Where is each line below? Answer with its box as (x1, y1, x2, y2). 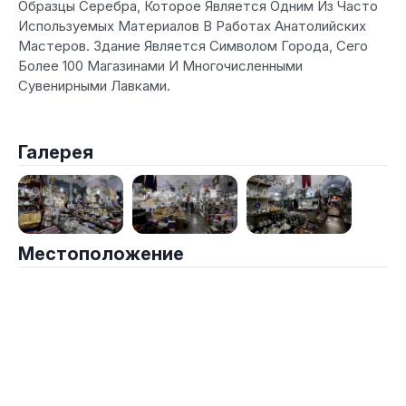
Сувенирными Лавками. (18, 77, 170, 94)
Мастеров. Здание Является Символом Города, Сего (18, 37, 368, 54)
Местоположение (18, 243, 184, 266)
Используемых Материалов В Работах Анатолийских (18, 17, 366, 34)
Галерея (18, 141, 93, 163)
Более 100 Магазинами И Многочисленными (18, 57, 303, 74)
